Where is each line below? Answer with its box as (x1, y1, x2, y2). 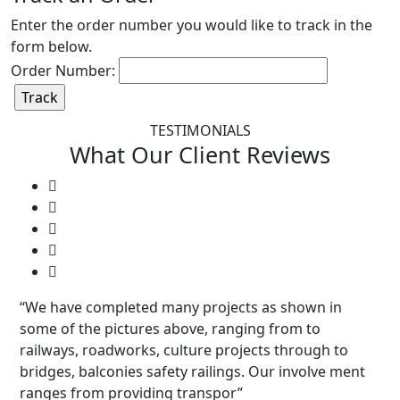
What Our (70, 139, 179, 171)
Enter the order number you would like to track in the (11, 15, 372, 36)
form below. (11, 37, 92, 57)
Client (179, 139, 246, 171)
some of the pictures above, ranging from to (20, 319, 321, 339)
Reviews (246, 139, 330, 171)
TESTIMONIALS (149, 121, 251, 141)
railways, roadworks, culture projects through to (20, 340, 348, 361)
